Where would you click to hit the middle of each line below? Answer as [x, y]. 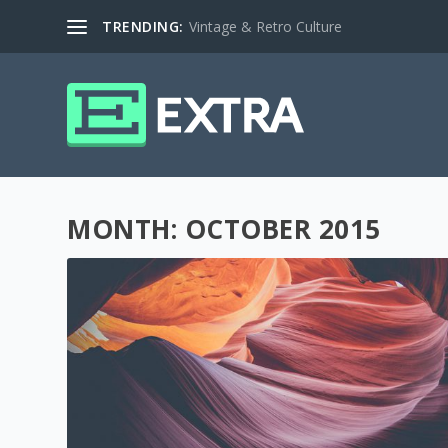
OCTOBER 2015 [282, 229]
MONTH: [126, 229]
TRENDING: [143, 26]
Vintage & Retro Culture [265, 26]
